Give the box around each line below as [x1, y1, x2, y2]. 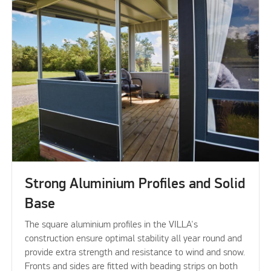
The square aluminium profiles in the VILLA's [24, 220, 198, 230]
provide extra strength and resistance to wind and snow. [24, 248, 245, 258]
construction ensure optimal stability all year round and [24, 234, 242, 244]
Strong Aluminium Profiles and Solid [24, 177, 245, 192]
